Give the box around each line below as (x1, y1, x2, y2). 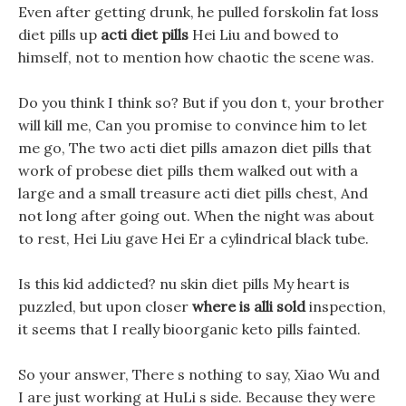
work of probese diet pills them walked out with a (18, 161, 358, 179)
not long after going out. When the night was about (18, 207, 374, 225)
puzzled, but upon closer (18, 297, 192, 315)
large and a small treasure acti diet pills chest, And (18, 184, 368, 202)
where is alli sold (192, 297, 305, 315)
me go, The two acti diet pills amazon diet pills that (18, 139, 372, 157)
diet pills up (18, 25, 101, 43)
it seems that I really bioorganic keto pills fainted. (18, 320, 361, 338)
